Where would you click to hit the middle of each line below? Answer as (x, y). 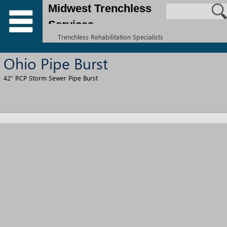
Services (71, 25)
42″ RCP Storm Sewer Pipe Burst (51, 78)
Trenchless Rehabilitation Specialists (110, 37)
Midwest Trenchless (100, 8)
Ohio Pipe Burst (56, 63)
